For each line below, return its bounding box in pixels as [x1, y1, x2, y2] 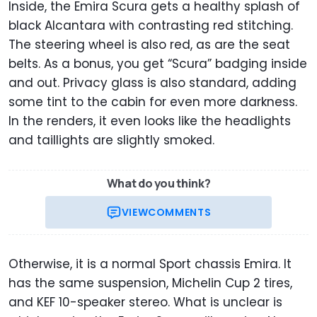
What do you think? [106, 175, 211, 191]
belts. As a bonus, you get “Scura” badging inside [8, 54, 307, 72]
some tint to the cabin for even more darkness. [8, 93, 297, 110]
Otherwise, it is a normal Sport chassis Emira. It [8, 255, 292, 272]
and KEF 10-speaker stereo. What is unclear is [8, 293, 282, 311]
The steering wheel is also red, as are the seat [8, 35, 290, 53]
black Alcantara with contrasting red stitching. [8, 16, 293, 34]
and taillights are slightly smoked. [8, 131, 214, 149]
